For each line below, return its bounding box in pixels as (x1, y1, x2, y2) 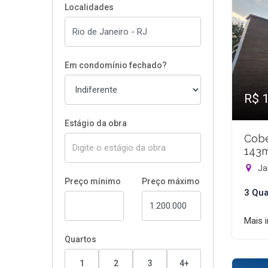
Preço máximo (142, 176, 200, 186)
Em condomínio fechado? (65, 60, 167, 70)
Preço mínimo (65, 176, 121, 186)
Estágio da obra (65, 118, 127, 128)
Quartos (65, 234, 96, 244)
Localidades (65, 2, 114, 12)
